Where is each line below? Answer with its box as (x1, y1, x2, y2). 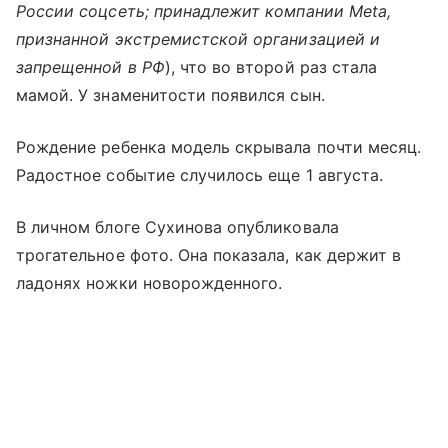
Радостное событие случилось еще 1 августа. (16, 165, 384, 186)
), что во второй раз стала (164, 57, 378, 78)
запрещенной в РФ (16, 57, 165, 78)
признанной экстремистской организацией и (16, 29, 380, 50)
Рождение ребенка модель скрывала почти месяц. (16, 137, 422, 158)
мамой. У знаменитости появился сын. (16, 85, 325, 106)
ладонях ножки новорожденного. (16, 273, 283, 294)
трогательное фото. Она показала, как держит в (16, 245, 402, 266)
